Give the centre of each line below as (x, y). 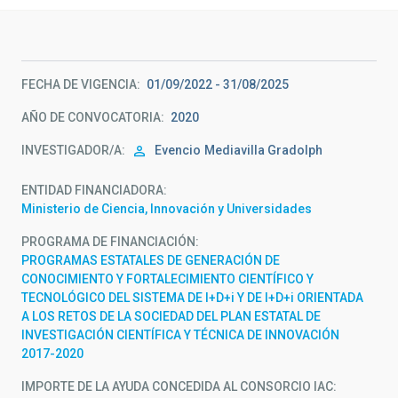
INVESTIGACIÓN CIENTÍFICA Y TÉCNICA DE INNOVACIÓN (180, 335)
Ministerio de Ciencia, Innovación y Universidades (167, 209)
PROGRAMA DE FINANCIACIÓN (108, 242)
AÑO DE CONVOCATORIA (91, 117)
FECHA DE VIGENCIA (79, 84)
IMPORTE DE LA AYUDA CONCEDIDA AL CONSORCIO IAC (177, 386)
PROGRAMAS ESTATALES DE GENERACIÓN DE (151, 260)
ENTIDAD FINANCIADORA (92, 190)
